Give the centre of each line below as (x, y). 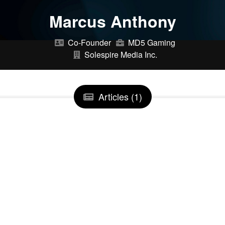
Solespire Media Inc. (121, 54)
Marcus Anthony (113, 21)
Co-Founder (88, 42)
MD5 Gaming (152, 42)
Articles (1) (120, 96)
